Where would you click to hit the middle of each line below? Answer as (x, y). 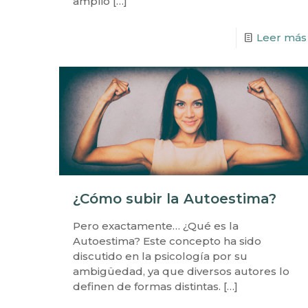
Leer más (281, 38)
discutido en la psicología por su (160, 256)
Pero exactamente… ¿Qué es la (155, 225)
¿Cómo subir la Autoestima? (174, 198)
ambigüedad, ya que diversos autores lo (181, 271)
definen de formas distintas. (146, 286)
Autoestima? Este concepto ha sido (167, 241)
